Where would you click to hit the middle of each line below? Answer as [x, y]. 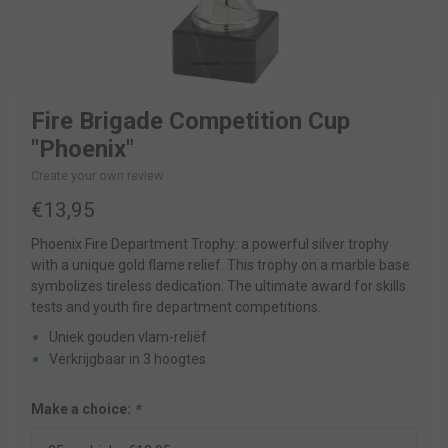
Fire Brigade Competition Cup [190, 121]
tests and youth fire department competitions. [176, 307]
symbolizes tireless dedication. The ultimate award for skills [218, 286]
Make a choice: [82, 409]
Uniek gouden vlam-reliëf [128, 337]
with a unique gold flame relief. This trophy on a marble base [220, 265]
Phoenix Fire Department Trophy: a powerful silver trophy [210, 244]
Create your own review [97, 176]
